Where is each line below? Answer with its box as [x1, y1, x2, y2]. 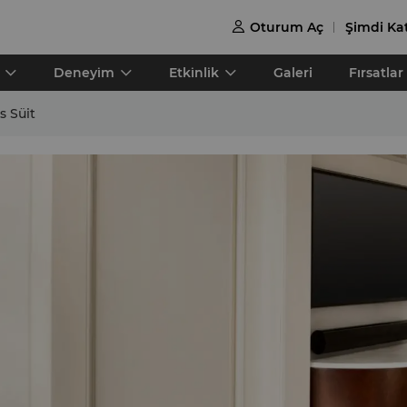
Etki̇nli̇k [169, 65, 219, 81]
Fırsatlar [349, 65, 403, 81]
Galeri [273, 65, 313, 81]
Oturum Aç [250, 18, 323, 35]
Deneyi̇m [54, 65, 114, 81]
